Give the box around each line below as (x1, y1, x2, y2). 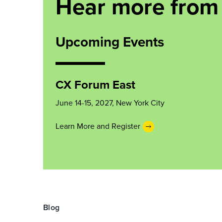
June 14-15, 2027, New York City (55, 97, 165, 109)
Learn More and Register (55, 120, 140, 132)
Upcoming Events (55, 31, 164, 52)
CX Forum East (55, 75, 135, 94)
